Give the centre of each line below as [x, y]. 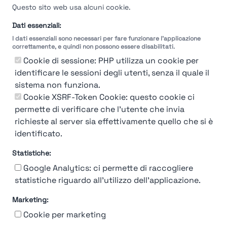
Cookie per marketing [65, 215]
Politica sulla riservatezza [181, 207]
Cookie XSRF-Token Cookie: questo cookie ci [109, 97]
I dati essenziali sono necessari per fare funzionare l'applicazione [106, 39]
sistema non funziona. [58, 85]
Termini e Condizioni [113, 218]
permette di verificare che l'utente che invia [100, 109]
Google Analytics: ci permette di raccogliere [108, 168]
